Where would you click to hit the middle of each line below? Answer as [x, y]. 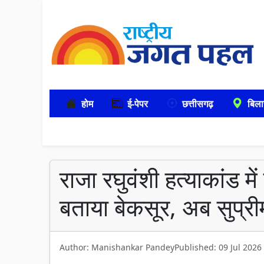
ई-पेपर [138, 103]
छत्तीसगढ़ [198, 103]
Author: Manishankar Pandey [117, 247]
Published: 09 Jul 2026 [218, 247]
